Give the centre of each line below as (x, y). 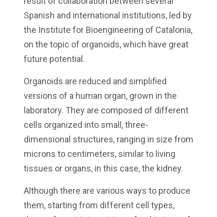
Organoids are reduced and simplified (95, 81)
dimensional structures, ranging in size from (108, 139)
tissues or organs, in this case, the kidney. (103, 169)
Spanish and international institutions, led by (108, 15)
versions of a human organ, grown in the (100, 96)
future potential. (54, 59)
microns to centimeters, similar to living (100, 154)
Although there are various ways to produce (107, 191)
